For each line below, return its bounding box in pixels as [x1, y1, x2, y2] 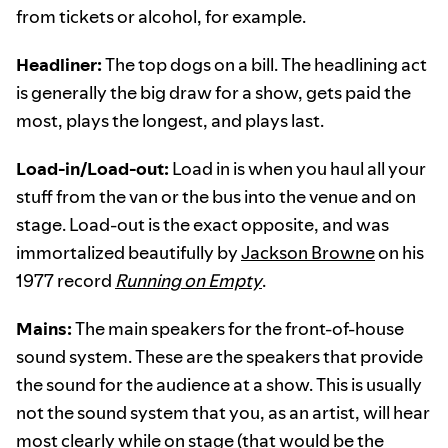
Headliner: [16, 52, 102, 78]
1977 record [16, 268, 115, 294]
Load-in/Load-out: [16, 156, 169, 182]
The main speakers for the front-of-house [72, 316, 404, 342]
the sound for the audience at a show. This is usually [16, 372, 422, 398]
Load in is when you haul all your [169, 156, 426, 182]
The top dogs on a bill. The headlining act [102, 52, 427, 78]
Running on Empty [115, 268, 262, 294]
